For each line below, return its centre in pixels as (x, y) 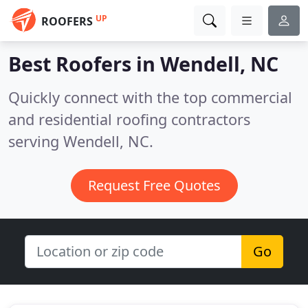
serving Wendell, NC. (81, 141)
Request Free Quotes (154, 185)
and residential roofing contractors (129, 119)
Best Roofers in (84, 64)
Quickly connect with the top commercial (150, 97)
